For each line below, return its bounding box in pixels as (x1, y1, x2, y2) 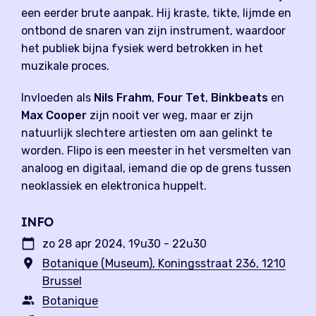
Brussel (42, 274, 82, 288)
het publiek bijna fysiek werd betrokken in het (21, 42, 263, 56)
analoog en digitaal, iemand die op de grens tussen (21, 162, 291, 176)
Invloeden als (21, 91, 94, 105)
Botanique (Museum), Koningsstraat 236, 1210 (42, 257, 286, 271)
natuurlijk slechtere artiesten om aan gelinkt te (21, 126, 272, 140)
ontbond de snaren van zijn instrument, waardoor (21, 24, 286, 38)
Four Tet (157, 91, 205, 105)
